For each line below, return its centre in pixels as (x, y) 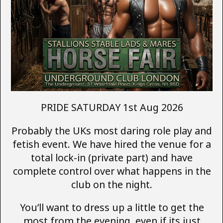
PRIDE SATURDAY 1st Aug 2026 (112, 108)
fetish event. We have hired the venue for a (112, 144)
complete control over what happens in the (112, 171)
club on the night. (112, 184)
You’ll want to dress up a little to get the (112, 208)
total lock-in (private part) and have (112, 157)
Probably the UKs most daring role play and (112, 130)
